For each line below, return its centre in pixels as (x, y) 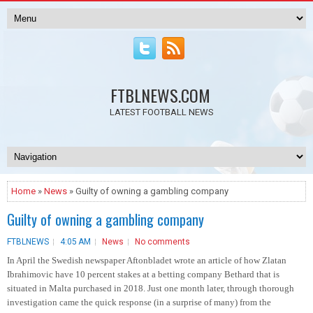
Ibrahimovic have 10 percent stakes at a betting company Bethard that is (143, 274)
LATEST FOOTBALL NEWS (162, 112)
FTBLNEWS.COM (160, 95)
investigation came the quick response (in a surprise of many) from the (139, 302)
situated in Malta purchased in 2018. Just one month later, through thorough (151, 288)
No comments (162, 242)
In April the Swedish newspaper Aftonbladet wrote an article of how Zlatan (147, 260)
